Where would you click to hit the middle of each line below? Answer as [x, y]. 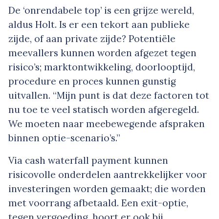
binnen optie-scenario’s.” [64, 138]
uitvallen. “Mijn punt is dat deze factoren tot [109, 95]
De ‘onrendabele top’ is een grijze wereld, [101, 10]
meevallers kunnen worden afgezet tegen [102, 53]
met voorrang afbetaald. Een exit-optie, [98, 203]
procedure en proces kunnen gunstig [92, 81]
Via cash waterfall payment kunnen [88, 160]
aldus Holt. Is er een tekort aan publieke [99, 24]
